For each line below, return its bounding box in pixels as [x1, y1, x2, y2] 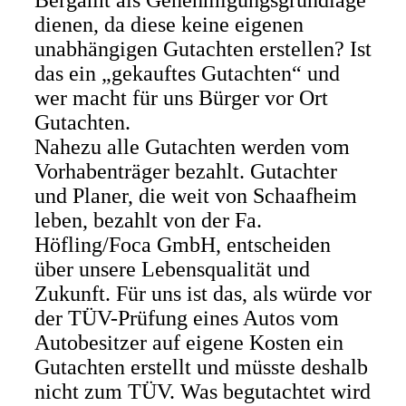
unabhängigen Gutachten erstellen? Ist [34, 37, 372, 61]
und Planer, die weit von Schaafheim [34, 184, 357, 208]
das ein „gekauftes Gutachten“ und [34, 62, 340, 85]
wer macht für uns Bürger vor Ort [34, 86, 328, 110]
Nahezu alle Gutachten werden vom [34, 135, 350, 159]
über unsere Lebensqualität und [34, 257, 310, 281]
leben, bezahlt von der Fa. [34, 208, 262, 232]
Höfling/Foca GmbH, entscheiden [34, 233, 331, 256]
